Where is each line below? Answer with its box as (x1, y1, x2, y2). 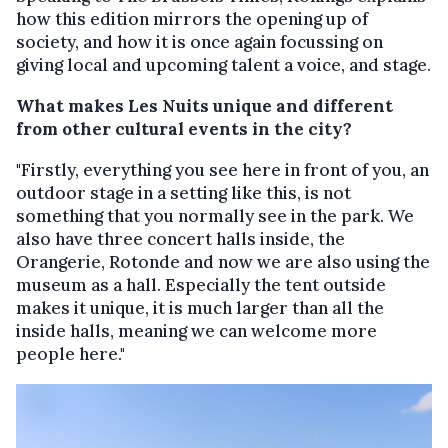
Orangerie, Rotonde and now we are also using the (16, 250, 430, 273)
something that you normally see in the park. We (16, 204, 414, 227)
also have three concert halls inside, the (16, 227, 345, 250)
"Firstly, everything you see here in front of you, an (16, 158, 429, 181)
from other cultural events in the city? (16, 117, 352, 140)
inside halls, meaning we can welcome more (16, 319, 377, 342)
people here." (16, 342, 125, 365)
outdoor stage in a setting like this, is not (16, 181, 351, 204)
